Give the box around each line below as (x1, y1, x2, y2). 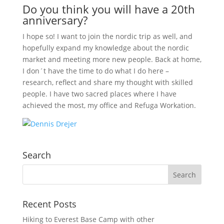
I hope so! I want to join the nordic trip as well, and (22, 31, 192, 41)
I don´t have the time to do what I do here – (22, 66, 169, 75)
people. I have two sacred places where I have (22, 89, 176, 98)
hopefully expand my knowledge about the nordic (22, 43, 189, 52)
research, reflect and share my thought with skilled (22, 77, 193, 87)
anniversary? (22, 12, 87, 27)
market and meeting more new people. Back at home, (22, 54, 201, 64)
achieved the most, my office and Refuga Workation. (22, 100, 196, 110)
